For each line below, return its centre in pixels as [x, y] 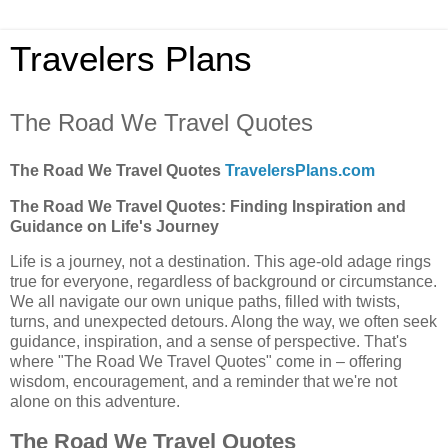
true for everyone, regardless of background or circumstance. [223, 282]
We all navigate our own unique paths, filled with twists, [205, 302]
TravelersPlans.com [300, 170]
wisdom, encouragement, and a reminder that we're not [203, 382]
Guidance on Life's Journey [114, 226]
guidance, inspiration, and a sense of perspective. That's [208, 342]
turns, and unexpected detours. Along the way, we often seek [223, 322]
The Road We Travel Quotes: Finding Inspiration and [208, 206]
